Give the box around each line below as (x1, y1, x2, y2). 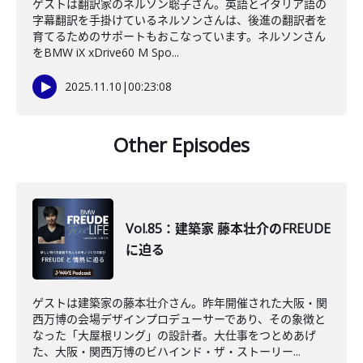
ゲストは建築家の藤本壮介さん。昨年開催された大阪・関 (32, 295, 327, 310)
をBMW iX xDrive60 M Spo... (32, 45, 179, 60)
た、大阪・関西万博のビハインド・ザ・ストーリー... (32, 344, 301, 359)
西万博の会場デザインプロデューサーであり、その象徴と (32, 311, 326, 327)
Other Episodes (113, 131, 250, 158)
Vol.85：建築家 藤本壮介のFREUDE (126, 220, 331, 237)
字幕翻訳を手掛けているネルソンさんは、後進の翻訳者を (32, 12, 327, 28)
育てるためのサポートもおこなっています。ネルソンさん (32, 28, 326, 44)
